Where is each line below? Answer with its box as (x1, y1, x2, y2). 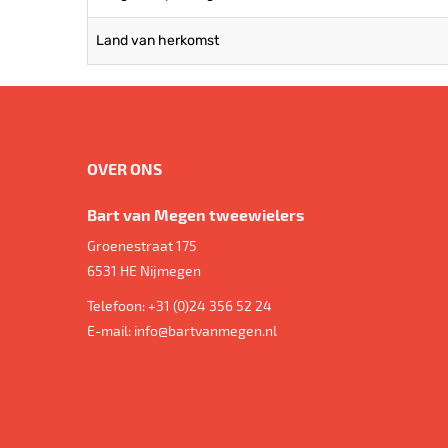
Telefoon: (87, 296, 148, 314)
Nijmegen (140, 261, 201, 279)
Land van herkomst (96, 32, 219, 49)
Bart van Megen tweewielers (87, 204, 304, 224)
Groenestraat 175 (87, 236, 197, 254)
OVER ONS (87, 158, 162, 178)
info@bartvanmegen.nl (134, 321, 277, 339)
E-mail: (87, 321, 134, 339)
